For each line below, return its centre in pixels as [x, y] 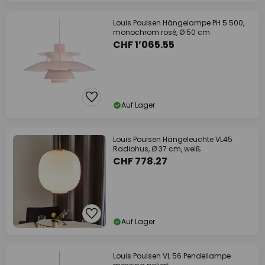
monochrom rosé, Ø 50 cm [161, 32]
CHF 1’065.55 [144, 45]
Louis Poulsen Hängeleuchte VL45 [173, 139]
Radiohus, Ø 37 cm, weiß [157, 149]
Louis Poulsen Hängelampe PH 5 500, [179, 23]
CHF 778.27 [140, 161]
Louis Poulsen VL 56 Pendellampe [172, 256]
